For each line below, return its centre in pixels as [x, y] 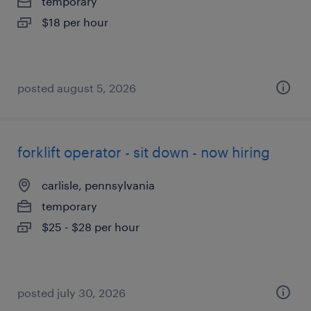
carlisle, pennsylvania [98, 185]
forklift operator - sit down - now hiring [144, 152]
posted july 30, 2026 [72, 293]
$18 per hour [75, 22]
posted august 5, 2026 [77, 88]
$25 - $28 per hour [91, 227]
